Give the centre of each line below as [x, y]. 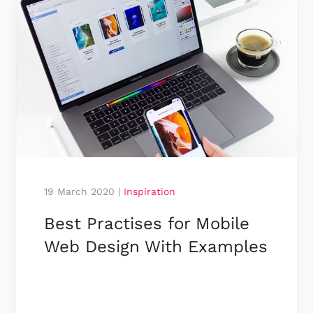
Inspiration [150, 191]
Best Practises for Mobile [147, 223]
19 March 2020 [80, 191]
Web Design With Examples [156, 246]
